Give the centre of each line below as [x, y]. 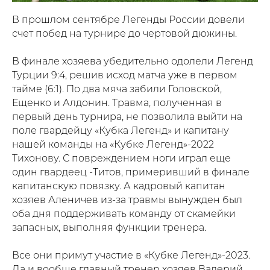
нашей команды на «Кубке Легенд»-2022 [113, 145]
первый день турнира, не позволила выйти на [127, 117]
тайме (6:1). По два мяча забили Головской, [117, 89]
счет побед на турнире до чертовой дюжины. [124, 34]
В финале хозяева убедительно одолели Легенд [133, 62]
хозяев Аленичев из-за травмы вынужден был [127, 200]
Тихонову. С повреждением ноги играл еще [121, 159]
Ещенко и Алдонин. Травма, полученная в [117, 103]
